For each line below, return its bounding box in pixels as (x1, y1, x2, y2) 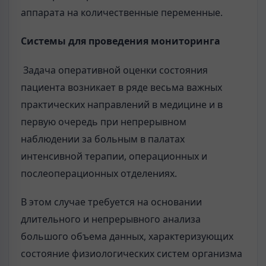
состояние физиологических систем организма (21, 246, 242, 260)
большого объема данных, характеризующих (21, 229, 233, 243)
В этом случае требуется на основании (21, 195, 202, 208)
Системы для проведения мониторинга (21, 34, 220, 48)
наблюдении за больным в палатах (21, 132, 185, 145)
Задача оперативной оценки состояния (23, 63, 208, 77)
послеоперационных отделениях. (21, 166, 177, 180)
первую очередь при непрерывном (21, 115, 186, 128)
